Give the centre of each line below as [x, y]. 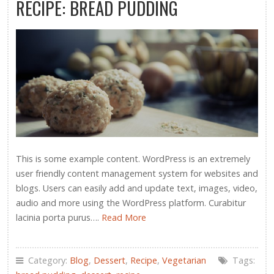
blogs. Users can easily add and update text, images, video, [137, 188]
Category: [46, 261]
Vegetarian [184, 261]
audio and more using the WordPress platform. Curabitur [131, 203]
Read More [124, 218]
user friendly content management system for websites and [137, 174]
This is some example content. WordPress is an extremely [133, 159]
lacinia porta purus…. [59, 218]
